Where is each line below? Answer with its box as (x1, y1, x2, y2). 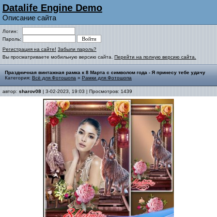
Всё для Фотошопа (32, 75, 76, 80)
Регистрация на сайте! (2, 46, 56, 52)
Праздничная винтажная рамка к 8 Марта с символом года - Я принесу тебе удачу (5, 70, 205, 75)
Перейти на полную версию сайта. (114, 54, 196, 60)
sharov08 (19, 89, 41, 94)
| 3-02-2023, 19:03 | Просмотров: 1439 (41, 89, 132, 94)
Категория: (5, 75, 32, 80)
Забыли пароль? (58, 46, 96, 52)
